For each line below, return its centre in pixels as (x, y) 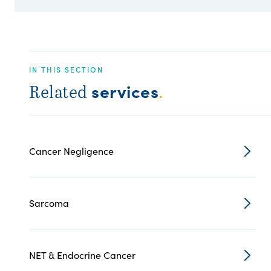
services (125, 91)
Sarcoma (49, 203)
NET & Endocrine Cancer (82, 255)
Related (60, 91)
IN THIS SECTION (66, 69)
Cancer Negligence (71, 151)
